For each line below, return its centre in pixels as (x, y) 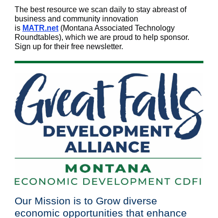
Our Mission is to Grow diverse (86, 201)
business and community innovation (76, 19)
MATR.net (40, 28)
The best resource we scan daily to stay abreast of (100, 9)
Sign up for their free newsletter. (69, 46)
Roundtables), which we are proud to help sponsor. (102, 37)
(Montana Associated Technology (117, 28)
